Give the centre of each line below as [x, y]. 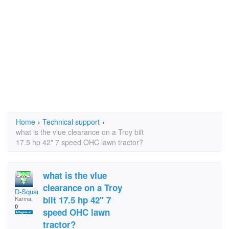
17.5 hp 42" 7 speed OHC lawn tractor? [79, 142]
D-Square [29, 191]
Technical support [71, 122]
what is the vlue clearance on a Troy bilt [80, 132]
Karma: [24, 198]
